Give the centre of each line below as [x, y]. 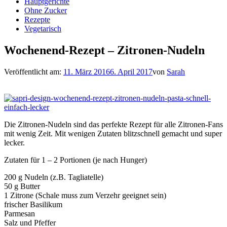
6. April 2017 [131, 71]
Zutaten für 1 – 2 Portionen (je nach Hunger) [75, 160]
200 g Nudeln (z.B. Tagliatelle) [54, 177]
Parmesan [20, 213]
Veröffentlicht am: [34, 71]
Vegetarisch [43, 29]
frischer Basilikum [33, 204]
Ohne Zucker [46, 10]
